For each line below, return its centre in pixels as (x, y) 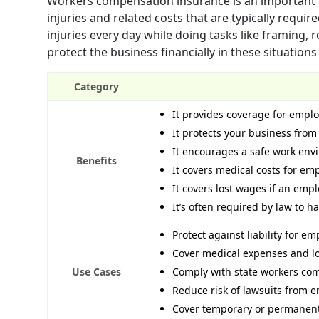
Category (96, 86)
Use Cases (96, 271)
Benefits (96, 160)
